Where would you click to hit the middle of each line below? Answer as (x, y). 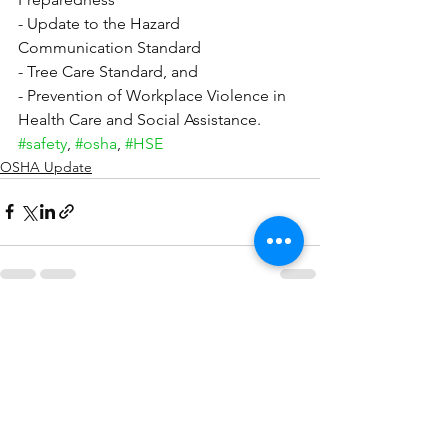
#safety (42, 143)
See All (298, 324)
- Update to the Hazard (101, 23)
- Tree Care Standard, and (108, 71)
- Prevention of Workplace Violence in (154, 95)
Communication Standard (109, 47)
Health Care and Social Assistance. (139, 119)
